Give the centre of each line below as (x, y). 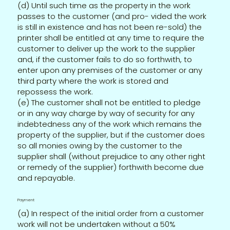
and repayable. (46, 178)
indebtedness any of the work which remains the (110, 124)
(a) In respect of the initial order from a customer (111, 213)
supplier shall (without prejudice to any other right (112, 156)
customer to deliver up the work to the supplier (107, 48)
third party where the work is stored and (93, 81)
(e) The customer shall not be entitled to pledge (109, 102)
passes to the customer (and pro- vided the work (112, 16)
